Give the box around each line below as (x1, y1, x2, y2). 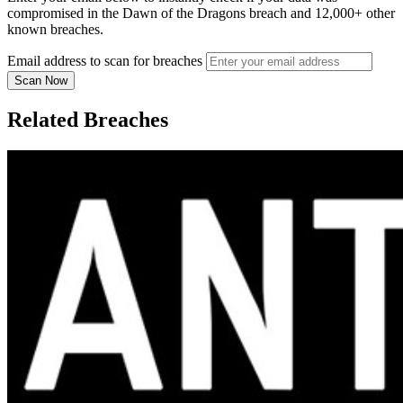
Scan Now (14, 74, 67, 88)
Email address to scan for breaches (7, 53, 202, 69)
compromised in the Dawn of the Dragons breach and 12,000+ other (7, 5, 395, 22)
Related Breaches (7, 108, 168, 132)
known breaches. (7, 22, 103, 38)
